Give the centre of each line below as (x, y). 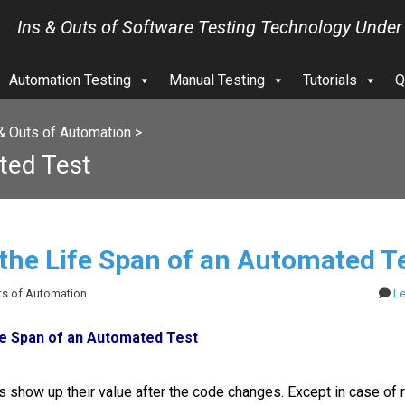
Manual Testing (217, 80)
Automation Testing (70, 80)
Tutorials (330, 80)
